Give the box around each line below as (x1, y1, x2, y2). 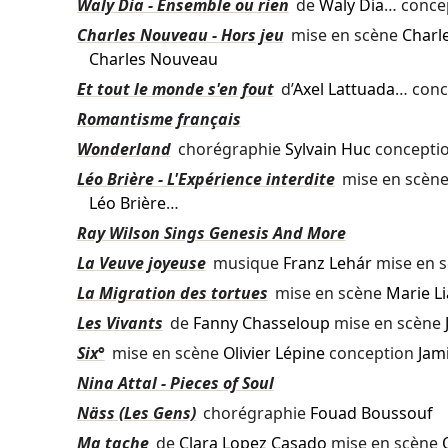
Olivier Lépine (222, 342, 325, 365)
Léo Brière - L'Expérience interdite (76, 168, 335, 191)
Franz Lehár (282, 252, 372, 275)
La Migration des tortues (76, 282, 268, 305)
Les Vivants (76, 312, 163, 335)
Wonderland (76, 138, 171, 161)
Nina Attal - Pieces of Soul (76, 372, 274, 395)
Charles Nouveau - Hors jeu (76, 24, 284, 47)
